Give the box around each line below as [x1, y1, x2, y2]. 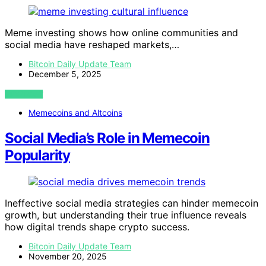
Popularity [5, 147, 71, 164]
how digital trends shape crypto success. [5, 220, 189, 233]
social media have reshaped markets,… [5, 39, 179, 51]
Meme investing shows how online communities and [5, 27, 238, 39]
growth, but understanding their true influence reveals [5, 208, 246, 221]
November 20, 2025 [28, 251, 107, 261]
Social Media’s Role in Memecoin [5, 129, 210, 147]
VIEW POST [5, 90, 43, 99]
